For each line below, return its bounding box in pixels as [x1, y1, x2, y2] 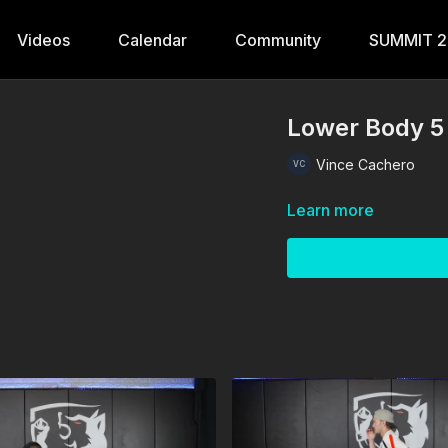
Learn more [287, 200, 375, 220]
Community [235, 30, 321, 50]
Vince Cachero [316, 155, 416, 173]
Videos [17, 30, 70, 50]
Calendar [118, 30, 187, 50]
